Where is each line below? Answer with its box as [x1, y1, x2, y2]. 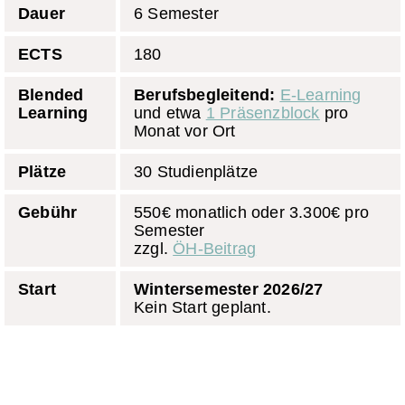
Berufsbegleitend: [134, 86, 276, 104]
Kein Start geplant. [134, 298, 271, 316]
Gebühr [18, 203, 78, 221]
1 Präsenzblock [205, 104, 320, 122]
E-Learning [279, 86, 362, 104]
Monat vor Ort [134, 122, 236, 140]
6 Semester [134, 5, 219, 23]
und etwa [134, 104, 206, 122]
